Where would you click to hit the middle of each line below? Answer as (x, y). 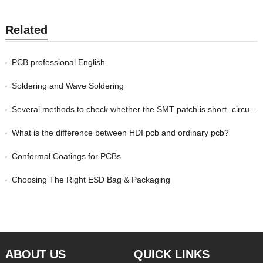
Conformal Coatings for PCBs (66, 156)
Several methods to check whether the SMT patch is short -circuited (130, 109)
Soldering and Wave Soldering (68, 86)
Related (26, 30)
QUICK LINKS (171, 254)
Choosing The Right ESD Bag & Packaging (91, 180)
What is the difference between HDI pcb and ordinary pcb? (120, 133)
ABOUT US (35, 254)
